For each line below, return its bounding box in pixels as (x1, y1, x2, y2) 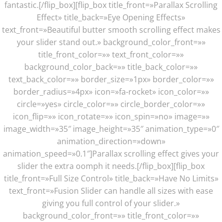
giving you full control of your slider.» (42, 198, 180, 209)
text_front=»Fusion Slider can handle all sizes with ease (9, 185, 213, 196)
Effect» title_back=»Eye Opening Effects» (37, 12, 185, 23)
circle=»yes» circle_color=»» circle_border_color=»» (17, 99, 205, 110)
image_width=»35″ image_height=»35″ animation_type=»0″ (3, 123, 219, 134)
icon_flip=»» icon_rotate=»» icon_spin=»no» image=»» (12, 111, 210, 122)
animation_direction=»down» (56, 136, 166, 147)
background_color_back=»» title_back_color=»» (24, 61, 198, 72)
